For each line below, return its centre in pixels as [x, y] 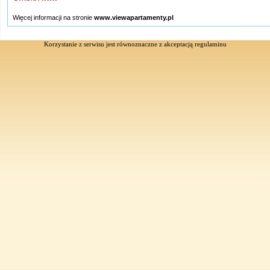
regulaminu [210, 44]
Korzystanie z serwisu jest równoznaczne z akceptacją [119, 44]
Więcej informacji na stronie [53, 18]
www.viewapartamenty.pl [134, 18]
